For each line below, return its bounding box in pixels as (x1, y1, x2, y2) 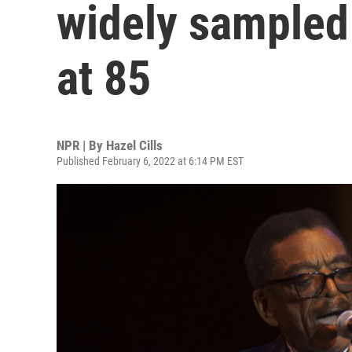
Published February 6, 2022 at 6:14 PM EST (57, 155, 244, 167)
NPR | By (57, 137, 106, 153)
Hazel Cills (106, 137, 163, 153)
